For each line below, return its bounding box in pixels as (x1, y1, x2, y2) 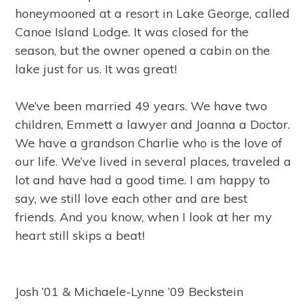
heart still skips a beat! (15, 228, 145, 243)
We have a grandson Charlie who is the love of (15, 135, 283, 151)
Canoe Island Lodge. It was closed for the (15, 24, 249, 40)
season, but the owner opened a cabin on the (15, 42, 271, 58)
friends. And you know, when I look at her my (15, 209, 273, 225)
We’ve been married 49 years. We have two (15, 98, 268, 114)
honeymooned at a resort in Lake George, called (15, 5, 291, 21)
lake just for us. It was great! (15, 61, 177, 77)
